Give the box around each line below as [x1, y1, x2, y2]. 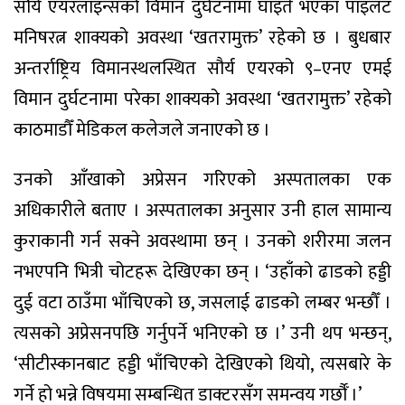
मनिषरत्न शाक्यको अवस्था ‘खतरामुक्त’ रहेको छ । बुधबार [14, 23, 391, 54]
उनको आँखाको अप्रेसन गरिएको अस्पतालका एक [14, 164, 391, 195]
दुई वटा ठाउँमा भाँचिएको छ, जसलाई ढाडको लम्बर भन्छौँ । [14, 287, 391, 318]
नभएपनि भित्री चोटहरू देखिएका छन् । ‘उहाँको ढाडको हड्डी [14, 256, 391, 287]
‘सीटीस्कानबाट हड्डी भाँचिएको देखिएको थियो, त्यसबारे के [14, 348, 391, 380]
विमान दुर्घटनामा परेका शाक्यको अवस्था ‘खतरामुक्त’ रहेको [14, 84, 391, 116]
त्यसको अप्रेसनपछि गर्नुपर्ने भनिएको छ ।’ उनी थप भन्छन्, [14, 317, 391, 349]
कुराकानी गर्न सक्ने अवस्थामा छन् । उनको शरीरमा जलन [14, 225, 391, 257]
